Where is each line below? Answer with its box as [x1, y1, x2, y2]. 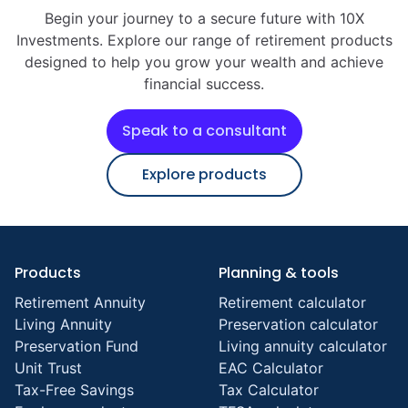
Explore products [141, 164, 267, 185]
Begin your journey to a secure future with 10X [44, 9, 364, 27]
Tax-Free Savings [15, 381, 134, 399]
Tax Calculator [219, 381, 319, 399]
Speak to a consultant [121, 120, 287, 141]
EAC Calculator [219, 359, 323, 377]
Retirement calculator [219, 293, 366, 311]
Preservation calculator [219, 315, 378, 333]
